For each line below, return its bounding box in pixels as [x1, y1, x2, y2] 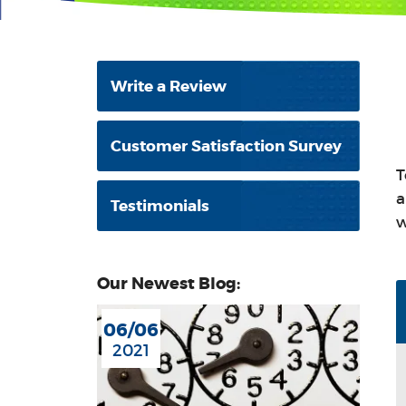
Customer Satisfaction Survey [111, 136, 342, 156]
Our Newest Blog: [97, 273, 240, 295]
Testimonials [111, 196, 209, 216]
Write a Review [111, 76, 227, 96]
